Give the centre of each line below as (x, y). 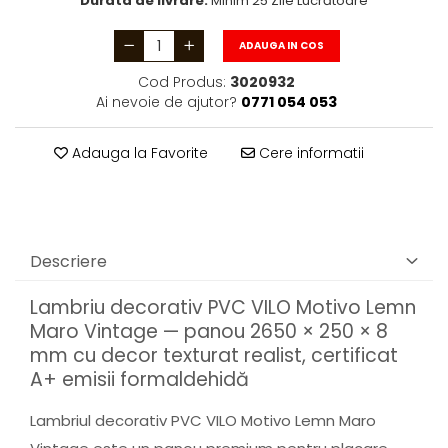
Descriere (68, 261)
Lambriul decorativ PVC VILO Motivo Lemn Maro (203, 421)
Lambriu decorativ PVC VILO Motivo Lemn (223, 307)
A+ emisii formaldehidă (139, 379)
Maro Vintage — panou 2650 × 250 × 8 (209, 331)
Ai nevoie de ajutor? (166, 102)
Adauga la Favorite (138, 153)
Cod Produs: (182, 82)
